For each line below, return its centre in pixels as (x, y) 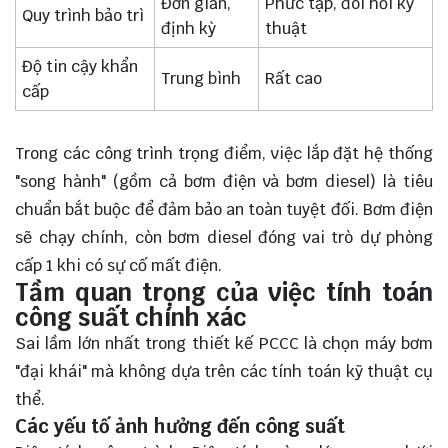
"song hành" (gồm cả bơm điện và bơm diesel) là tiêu (224, 181)
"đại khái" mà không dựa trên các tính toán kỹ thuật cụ (224, 371)
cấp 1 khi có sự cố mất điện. (118, 265)
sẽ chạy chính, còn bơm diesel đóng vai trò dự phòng (224, 237)
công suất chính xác (131, 317)
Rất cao (294, 79)
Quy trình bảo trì (83, 16)
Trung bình (201, 79)
